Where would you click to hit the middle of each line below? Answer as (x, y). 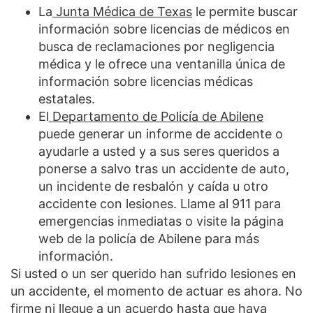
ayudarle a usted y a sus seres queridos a (159, 151)
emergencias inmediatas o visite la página (161, 221)
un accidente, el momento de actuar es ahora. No (156, 291)
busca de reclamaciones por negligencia (156, 46)
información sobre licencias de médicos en (164, 29)
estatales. (67, 99)
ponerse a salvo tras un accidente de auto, (164, 168)
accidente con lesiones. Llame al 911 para (160, 203)
